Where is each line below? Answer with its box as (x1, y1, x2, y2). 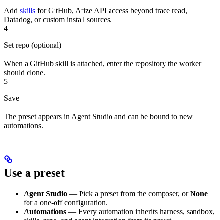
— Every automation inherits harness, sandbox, (66, 207, 215, 216)
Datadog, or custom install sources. (4, 15, 112, 24)
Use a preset (4, 166, 65, 179)
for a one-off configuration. (24, 198, 108, 207)
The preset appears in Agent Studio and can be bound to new (4, 112, 192, 121)
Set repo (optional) (4, 40, 61, 49)
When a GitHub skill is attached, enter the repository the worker (4, 59, 201, 68)
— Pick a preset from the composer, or (67, 189, 190, 198)
